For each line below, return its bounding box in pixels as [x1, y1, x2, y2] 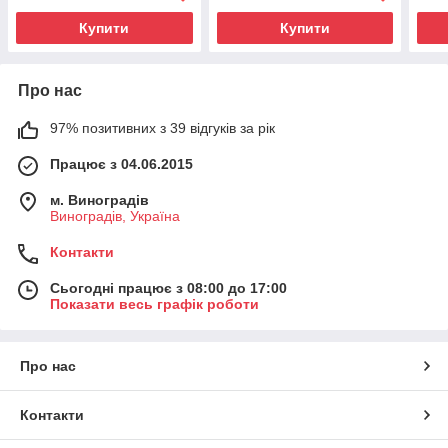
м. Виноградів [50, 191, 149, 208]
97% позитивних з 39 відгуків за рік [50, 119, 275, 136]
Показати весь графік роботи [50, 295, 259, 312]
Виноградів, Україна [50, 207, 180, 224]
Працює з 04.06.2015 [50, 155, 193, 172]
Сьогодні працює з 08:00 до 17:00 [50, 279, 287, 296]
